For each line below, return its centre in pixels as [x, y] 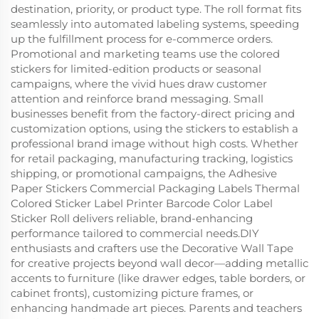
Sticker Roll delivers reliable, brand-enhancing [132, 218]
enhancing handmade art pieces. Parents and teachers [156, 308]
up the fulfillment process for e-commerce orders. [142, 38]
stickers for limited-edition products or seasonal [136, 68]
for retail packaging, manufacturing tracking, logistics [152, 158]
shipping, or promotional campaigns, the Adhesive [144, 173]
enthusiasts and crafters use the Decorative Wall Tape [152, 248]
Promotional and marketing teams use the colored [145, 53]
